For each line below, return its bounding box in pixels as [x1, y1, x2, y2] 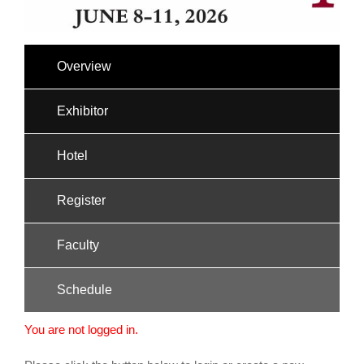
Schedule [57, 282, 112, 297]
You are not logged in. [24, 323, 138, 336]
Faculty [57, 237, 99, 252]
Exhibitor [57, 103, 108, 118]
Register [57, 193, 106, 207]
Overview [57, 58, 111, 73]
